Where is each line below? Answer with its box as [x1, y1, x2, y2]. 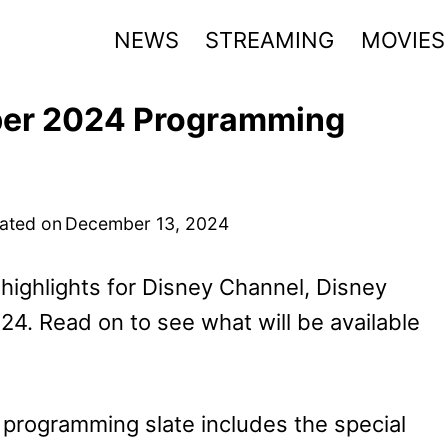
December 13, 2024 [65, 212, 230, 234]
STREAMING [205, 26, 335, 53]
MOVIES [360, 26, 445, 53]
